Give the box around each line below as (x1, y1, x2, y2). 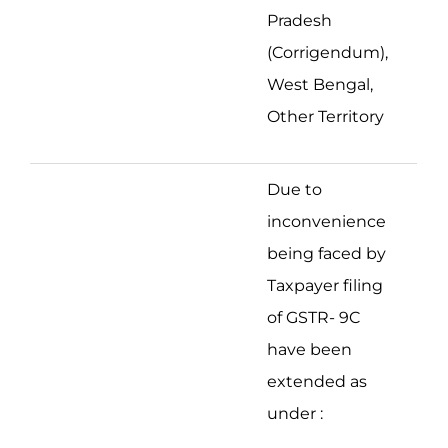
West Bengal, (267, 74, 373, 94)
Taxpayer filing (267, 275, 383, 295)
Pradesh (267, 10, 332, 30)
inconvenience (267, 211, 386, 231)
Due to (267, 179, 322, 199)
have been (267, 339, 352, 359)
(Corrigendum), (267, 42, 388, 62)
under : (267, 403, 323, 423)
